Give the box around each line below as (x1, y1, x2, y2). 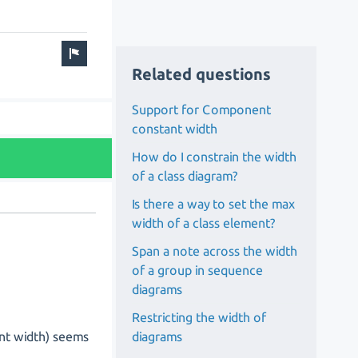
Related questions (132, 65, 272, 83)
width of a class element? (132, 215, 276, 230)
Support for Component (132, 101, 272, 117)
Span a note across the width (132, 243, 298, 258)
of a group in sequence (132, 262, 264, 277)
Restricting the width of (132, 309, 267, 324)
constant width (132, 121, 218, 136)
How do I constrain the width (132, 149, 297, 164)
